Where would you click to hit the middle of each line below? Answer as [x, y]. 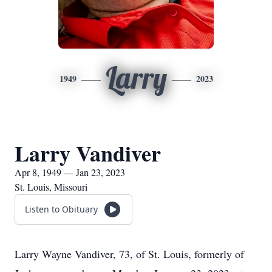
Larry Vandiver [88, 153]
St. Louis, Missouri [51, 187]
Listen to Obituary [61, 209]
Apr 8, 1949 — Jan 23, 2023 [70, 172]
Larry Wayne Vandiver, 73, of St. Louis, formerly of [129, 254]
